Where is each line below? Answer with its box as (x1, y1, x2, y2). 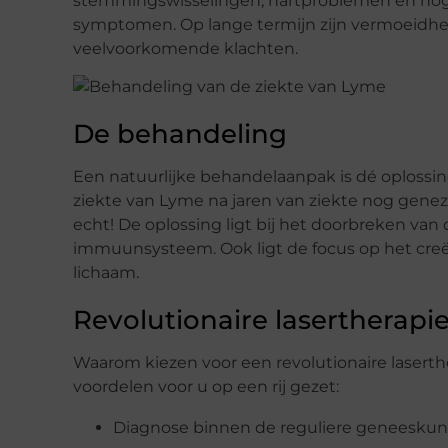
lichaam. (73, 263, 139, 283)
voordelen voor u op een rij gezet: (73, 377, 339, 397)
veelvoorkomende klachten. (73, 38, 298, 58)
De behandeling (73, 118, 287, 151)
